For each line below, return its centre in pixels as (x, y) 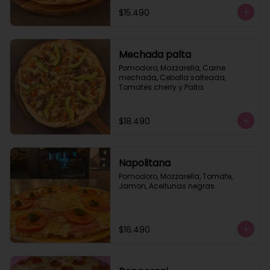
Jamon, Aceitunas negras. (167, 186)
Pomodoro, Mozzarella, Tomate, (175, 176)
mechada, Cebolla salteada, (172, 77)
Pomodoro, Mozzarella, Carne (172, 68)
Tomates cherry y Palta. (162, 87)
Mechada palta (155, 55)
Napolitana (144, 163)
